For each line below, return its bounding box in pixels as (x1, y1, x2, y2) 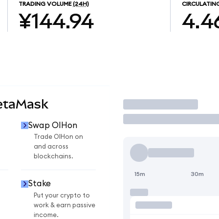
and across (34, 143, 68, 151)
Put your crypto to (34, 192, 90, 199)
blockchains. (34, 153, 73, 160)
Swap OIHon (28, 121, 77, 130)
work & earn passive (34, 201, 95, 209)
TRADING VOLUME (19, 1, 72, 7)
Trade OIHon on (34, 133, 83, 141)
